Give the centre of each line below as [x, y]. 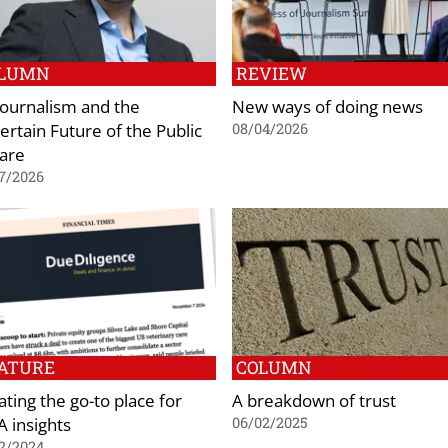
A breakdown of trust [314, 399]
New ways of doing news [327, 106]
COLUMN [274, 367]
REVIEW [271, 74]
